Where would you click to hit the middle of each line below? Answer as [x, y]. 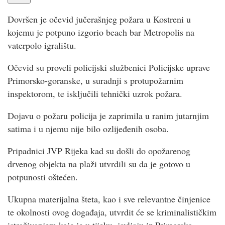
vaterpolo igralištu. [42, 45]
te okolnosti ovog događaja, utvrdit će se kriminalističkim [112, 212]
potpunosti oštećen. [43, 177]
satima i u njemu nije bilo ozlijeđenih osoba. [88, 128]
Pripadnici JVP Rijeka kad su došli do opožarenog [99, 150]
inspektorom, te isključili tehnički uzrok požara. [95, 93]
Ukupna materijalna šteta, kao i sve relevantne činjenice [109, 199]
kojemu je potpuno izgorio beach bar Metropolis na [101, 32]
